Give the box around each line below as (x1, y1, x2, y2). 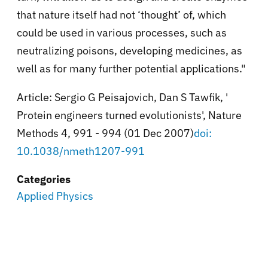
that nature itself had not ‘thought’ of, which (17, 7, 226, 22)
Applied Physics (17, 188, 93, 203)
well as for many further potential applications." (17, 61, 246, 75)
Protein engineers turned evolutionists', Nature (17, 108, 242, 122)
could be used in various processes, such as (17, 25, 227, 39)
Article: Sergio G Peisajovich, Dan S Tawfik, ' (17, 90, 228, 104)
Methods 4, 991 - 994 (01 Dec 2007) (17, 126, 194, 140)
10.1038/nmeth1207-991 (17, 144, 145, 158)
